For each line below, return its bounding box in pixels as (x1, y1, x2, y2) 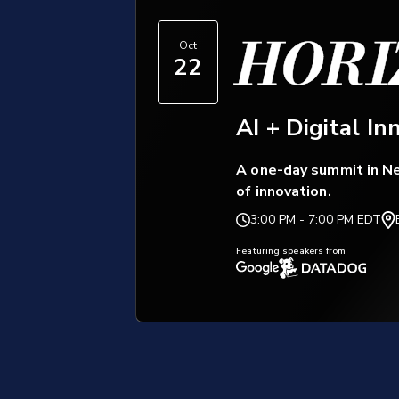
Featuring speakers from (236, 245, 346, 258)
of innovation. (236, 182, 331, 202)
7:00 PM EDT (308, 211, 382, 229)
